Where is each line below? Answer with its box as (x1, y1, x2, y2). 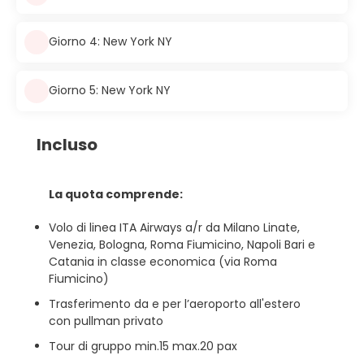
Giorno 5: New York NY (49, 82, 171, 98)
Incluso (37, 132, 97, 156)
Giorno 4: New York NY (49, 33, 172, 50)
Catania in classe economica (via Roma (49, 253, 277, 270)
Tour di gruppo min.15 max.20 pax (49, 337, 237, 354)
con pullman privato (49, 312, 163, 329)
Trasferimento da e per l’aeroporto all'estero (49, 295, 301, 312)
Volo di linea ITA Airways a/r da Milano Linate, (49, 219, 300, 236)
